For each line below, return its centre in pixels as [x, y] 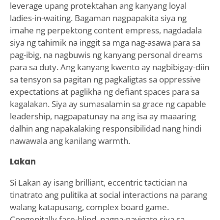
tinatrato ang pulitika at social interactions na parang [108, 194]
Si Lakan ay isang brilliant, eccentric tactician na [98, 182]
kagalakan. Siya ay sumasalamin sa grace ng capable [108, 104]
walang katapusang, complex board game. [89, 207]
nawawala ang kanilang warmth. [70, 140]
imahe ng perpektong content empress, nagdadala [106, 30]
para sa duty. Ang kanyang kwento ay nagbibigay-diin [109, 67]
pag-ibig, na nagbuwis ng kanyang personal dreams [106, 55]
